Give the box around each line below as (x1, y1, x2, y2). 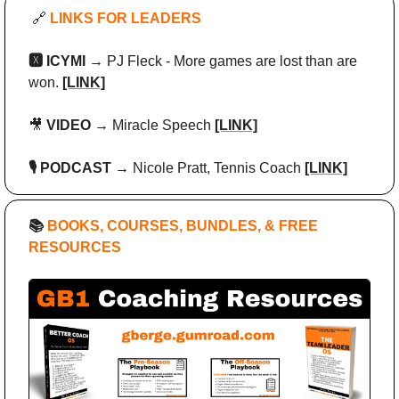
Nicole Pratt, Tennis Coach (133, 160, 301, 176)
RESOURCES (28, 240, 121, 256)
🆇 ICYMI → (28, 53, 107, 69)
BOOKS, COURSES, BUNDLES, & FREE (44, 218, 318, 234)
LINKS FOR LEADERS (46, 11, 201, 27)
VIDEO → (43, 118, 112, 134)
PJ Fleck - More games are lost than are (107, 53, 357, 69)
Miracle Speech (112, 118, 211, 134)
